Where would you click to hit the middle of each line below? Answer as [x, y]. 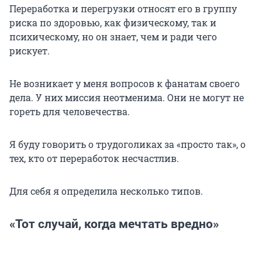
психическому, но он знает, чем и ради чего [113, 37]
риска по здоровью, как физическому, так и [113, 23]
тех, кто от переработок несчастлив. [94, 158]
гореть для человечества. [70, 112]
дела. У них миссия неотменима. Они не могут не [127, 98]
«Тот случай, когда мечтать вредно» [114, 224]
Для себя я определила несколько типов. [106, 191]
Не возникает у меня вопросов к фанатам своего [125, 84]
